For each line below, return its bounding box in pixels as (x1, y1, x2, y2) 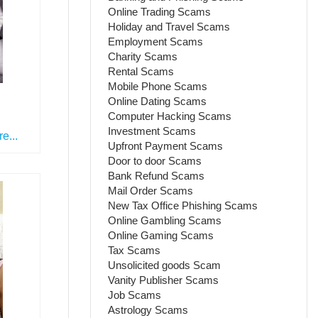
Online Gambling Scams (108, 214, 222, 226)
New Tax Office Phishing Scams (108, 199, 258, 212)
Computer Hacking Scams (108, 109, 232, 122)
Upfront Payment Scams (108, 139, 224, 152)
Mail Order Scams (108, 184, 194, 197)
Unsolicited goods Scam (108, 258, 221, 271)
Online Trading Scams (108, 5, 212, 18)
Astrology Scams (108, 303, 189, 316)
